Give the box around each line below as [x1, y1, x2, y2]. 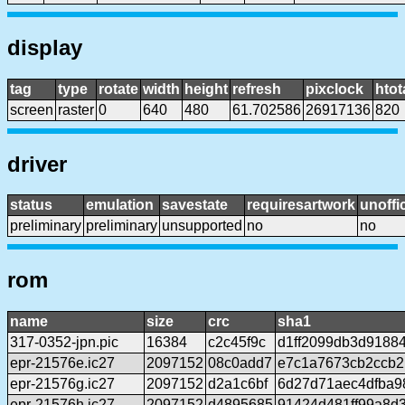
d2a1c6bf [208, 376, 268, 392]
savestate [162, 197, 228, 213]
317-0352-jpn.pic [10, 334, 118, 351]
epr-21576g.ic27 [10, 376, 115, 392]
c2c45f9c [208, 334, 266, 351]
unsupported [162, 218, 242, 234]
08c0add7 [208, 355, 272, 372]
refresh [232, 80, 281, 97]
